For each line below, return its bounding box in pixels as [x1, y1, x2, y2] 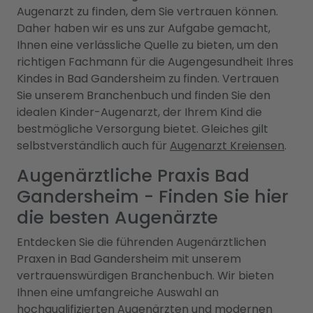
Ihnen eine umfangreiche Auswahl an [17, 284, 219, 300]
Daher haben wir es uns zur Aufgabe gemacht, [17, 20, 270, 36]
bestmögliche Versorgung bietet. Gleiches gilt [17, 121, 268, 137]
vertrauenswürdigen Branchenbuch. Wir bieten [17, 268, 274, 284]
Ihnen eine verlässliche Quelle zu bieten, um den [17, 37, 278, 53]
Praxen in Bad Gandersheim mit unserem [17, 251, 241, 267]
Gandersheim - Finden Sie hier [17, 184, 289, 209]
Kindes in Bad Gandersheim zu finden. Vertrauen [17, 71, 279, 87]
